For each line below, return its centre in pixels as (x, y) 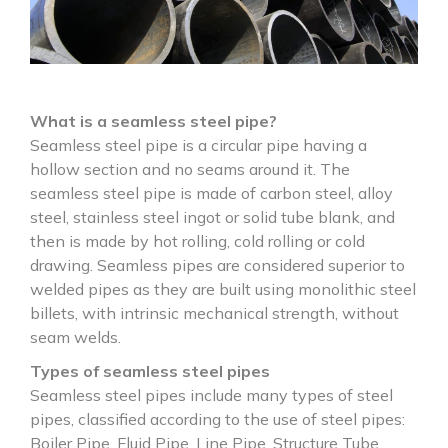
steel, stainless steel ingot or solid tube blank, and (212, 217)
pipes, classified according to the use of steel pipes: (217, 419)
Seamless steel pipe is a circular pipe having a (198, 145)
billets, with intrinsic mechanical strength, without (214, 313)
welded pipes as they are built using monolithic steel (223, 289)
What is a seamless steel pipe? (153, 121)
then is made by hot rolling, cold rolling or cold (197, 241)
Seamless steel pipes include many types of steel (211, 395)
